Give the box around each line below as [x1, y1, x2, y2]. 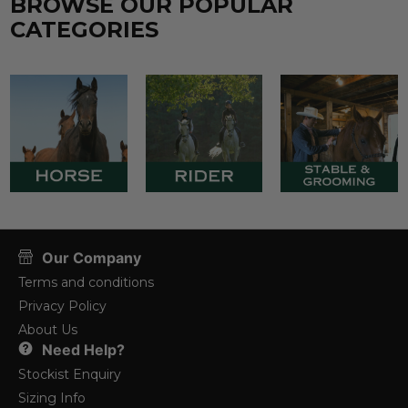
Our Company [41, 249, 141, 268]
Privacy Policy [17, 298, 107, 315]
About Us [17, 321, 77, 339]
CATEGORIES [10, 15, 159, 43]
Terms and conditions [17, 274, 154, 291]
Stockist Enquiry [17, 366, 121, 383]
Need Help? [41, 341, 125, 360]
